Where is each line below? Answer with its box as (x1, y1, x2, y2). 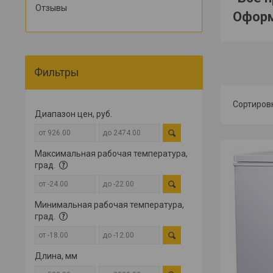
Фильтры (34, 66, 79, 79)
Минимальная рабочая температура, (35, 200, 184, 210)
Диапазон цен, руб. (35, 109, 112, 119)
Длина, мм (35, 251, 77, 261)
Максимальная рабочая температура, (35, 149, 188, 158)
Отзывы (35, 3, 67, 13)
